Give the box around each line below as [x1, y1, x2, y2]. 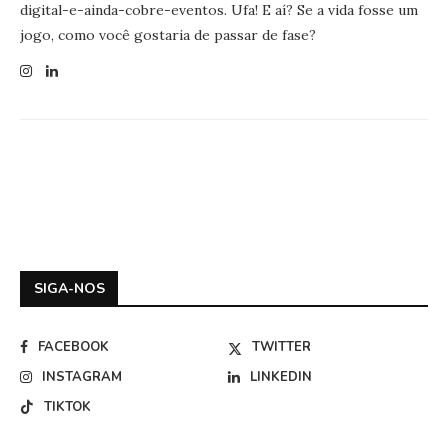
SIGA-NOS [34, 278, 105, 298]
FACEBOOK [38, 337, 109, 356]
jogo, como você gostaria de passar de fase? [20, 25, 316, 44]
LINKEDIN [250, 367, 313, 386]
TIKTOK [44, 397, 91, 416]
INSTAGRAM [42, 367, 122, 386]
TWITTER [252, 337, 312, 356]
